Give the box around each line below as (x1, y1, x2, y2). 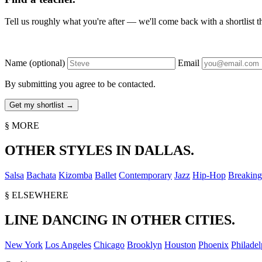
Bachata (26, 170, 56, 181)
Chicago (94, 239, 125, 250)
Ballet (95, 170, 116, 181)
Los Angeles (45, 239, 91, 250)
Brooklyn (127, 239, 162, 250)
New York (5, 239, 43, 250)
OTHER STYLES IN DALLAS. (5, 143, 194, 158)
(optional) (29, 58, 65, 68)
